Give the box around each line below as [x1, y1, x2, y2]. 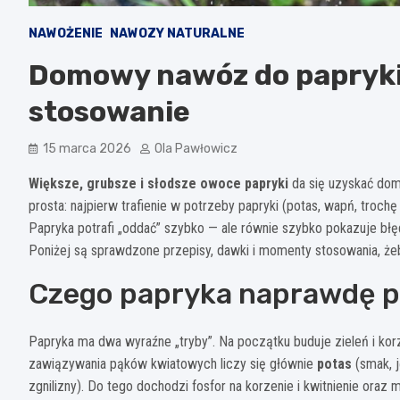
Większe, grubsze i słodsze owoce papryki [29, 175, 288, 193]
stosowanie [29, 95, 190, 129]
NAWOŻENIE [29, 26, 103, 42]
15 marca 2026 [43, 141, 131, 157]
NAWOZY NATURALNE [110, 26, 245, 42]
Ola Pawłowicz [154, 141, 237, 157]
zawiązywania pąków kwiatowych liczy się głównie [29, 355, 317, 373]
